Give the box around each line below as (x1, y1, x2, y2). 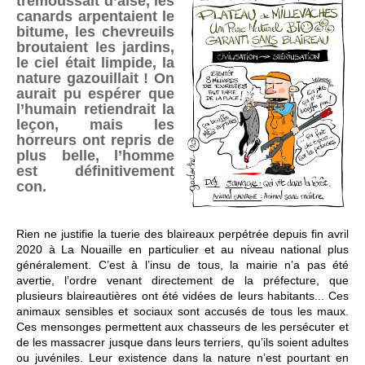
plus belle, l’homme (16, 147, 174, 165)
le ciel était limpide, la (16, 55, 174, 72)
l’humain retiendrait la (16, 101, 174, 118)
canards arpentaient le (16, 8, 174, 25)
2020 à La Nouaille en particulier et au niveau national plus (16, 243, 349, 257)
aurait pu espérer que (16, 86, 174, 103)
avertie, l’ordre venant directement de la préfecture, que (16, 274, 349, 288)
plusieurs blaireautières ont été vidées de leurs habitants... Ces (16, 289, 349, 303)
